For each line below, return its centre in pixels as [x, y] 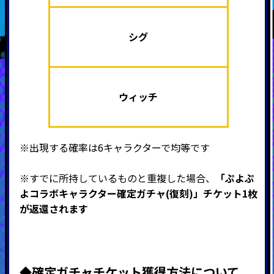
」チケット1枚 [225, 193]
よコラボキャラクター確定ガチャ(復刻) [106, 193]
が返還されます [54, 208]
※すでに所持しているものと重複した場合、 [117, 178]
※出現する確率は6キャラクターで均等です [114, 147]
